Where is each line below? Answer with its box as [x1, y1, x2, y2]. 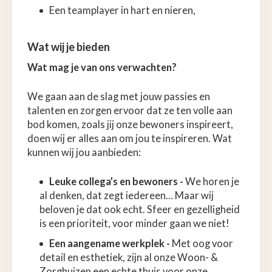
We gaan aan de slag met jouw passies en [27, 90, 210, 103]
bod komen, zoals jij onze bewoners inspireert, [27, 118, 233, 131]
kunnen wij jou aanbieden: [27, 146, 141, 158]
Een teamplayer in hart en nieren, [49, 4, 195, 16]
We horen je [185, 175, 239, 188]
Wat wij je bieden [27, 39, 110, 53]
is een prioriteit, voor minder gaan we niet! [39, 217, 229, 229]
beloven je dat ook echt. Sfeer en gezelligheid [39, 203, 240, 216]
